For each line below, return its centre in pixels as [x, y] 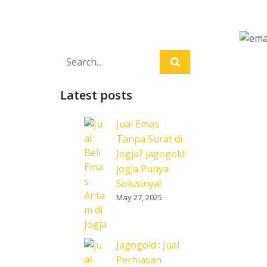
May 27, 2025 [139, 197]
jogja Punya [142, 169]
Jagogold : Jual [148, 245]
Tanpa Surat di [149, 139]
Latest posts [96, 95]
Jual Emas [138, 124]
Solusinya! [139, 184]
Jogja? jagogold [150, 154]
